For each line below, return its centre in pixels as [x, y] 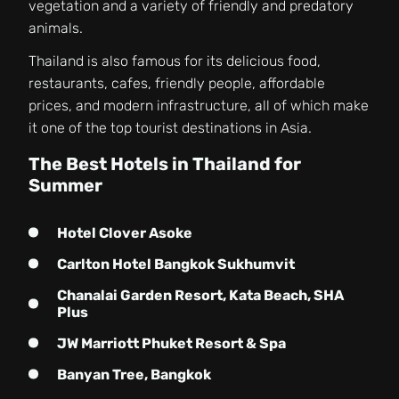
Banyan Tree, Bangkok [134, 374]
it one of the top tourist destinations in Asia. [170, 127]
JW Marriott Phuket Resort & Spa [171, 343]
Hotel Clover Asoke [125, 232]
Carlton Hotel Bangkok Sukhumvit [176, 264]
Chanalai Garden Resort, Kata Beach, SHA [200, 295]
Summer [65, 185]
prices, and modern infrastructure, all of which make [199, 105]
